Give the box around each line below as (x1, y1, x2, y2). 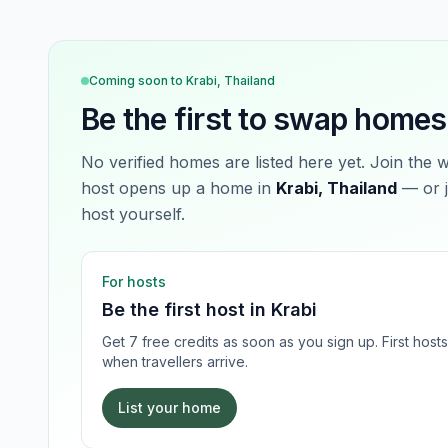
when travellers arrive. (102, 353, 248, 370)
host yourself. (81, 204, 185, 224)
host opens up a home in (81, 178, 271, 198)
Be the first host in (102, 299, 271, 320)
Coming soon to (89, 73, 186, 88)
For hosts (102, 273, 166, 290)
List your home (118, 399, 221, 416)
